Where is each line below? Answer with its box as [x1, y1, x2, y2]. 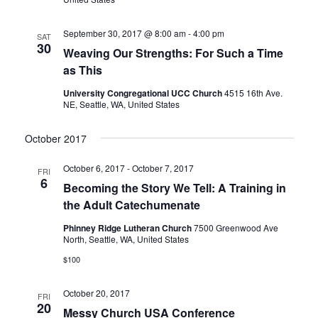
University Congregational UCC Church [62, 87, 224, 99]
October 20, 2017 [62, 287, 130, 299]
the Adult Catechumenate [62, 197, 200, 213]
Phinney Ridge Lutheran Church [62, 221, 194, 234]
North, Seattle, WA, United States [62, 233, 189, 245]
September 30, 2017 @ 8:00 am [62, 27, 186, 39]
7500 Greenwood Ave [193, 221, 278, 234]
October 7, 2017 [131, 162, 194, 174]
